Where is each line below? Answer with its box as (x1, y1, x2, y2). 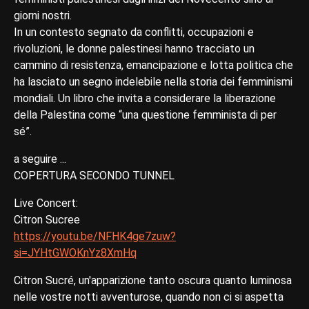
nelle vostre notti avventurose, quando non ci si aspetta (14, 290, 283, 303)
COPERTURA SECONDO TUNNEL (14, 168, 175, 182)
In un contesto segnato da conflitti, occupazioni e (14, 25, 254, 39)
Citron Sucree (14, 212, 80, 226)
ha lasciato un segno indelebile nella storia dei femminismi (14, 74, 292, 88)
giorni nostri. (14, 8, 72, 22)
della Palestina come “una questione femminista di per (14, 108, 277, 121)
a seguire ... (14, 152, 66, 166)
